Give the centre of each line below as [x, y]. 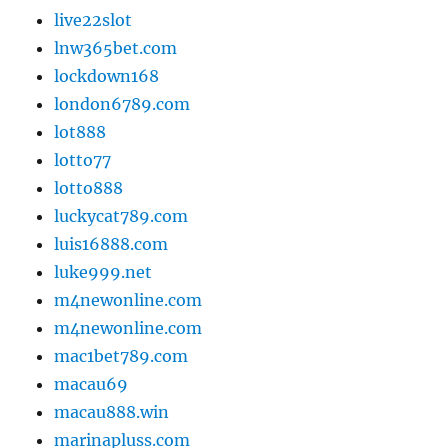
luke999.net [103, 272]
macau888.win [112, 412]
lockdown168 [107, 76]
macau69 [91, 384]
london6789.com [122, 104]
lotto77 [83, 160]
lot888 [80, 132]
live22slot [93, 20]
